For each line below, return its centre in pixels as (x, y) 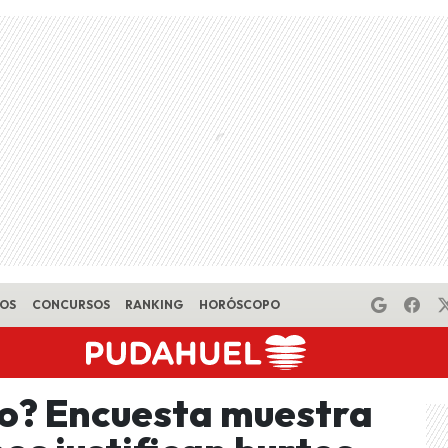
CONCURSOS (70, 304)
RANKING (154, 304)
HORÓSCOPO (239, 304)
